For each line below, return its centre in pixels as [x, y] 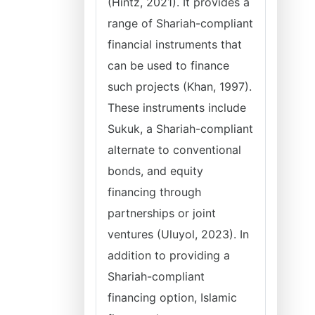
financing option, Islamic [172, 297]
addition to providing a [169, 255]
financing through [154, 192]
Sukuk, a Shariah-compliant [180, 129]
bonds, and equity [155, 171]
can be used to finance [168, 65]
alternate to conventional [174, 150]
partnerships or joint [162, 213]
